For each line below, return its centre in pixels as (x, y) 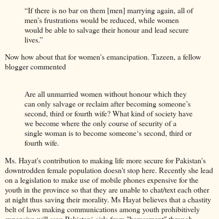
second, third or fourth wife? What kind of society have (109, 113)
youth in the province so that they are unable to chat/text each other (107, 190)
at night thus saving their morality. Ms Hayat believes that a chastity (108, 199)
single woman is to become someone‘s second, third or (108, 133)
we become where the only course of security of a (100, 123)
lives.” (34, 39)
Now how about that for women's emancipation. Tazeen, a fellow (103, 57)
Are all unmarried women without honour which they (106, 94)
